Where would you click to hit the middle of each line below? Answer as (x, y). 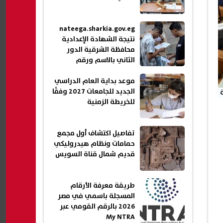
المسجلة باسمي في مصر (96, 196)
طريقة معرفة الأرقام (103, 186)
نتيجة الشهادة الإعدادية (98, 40)
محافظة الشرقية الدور (101, 50)
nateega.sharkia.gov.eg (97, 29)
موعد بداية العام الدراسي (95, 81)
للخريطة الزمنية (111, 102)
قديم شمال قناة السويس (95, 155)
